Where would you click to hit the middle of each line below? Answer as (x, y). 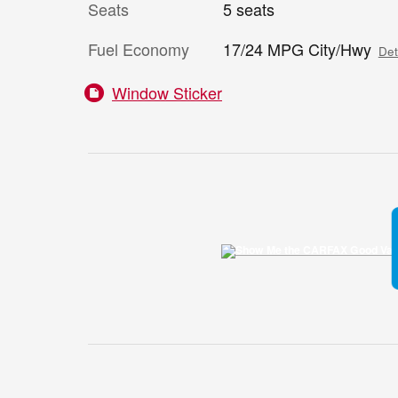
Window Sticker (167, 93)
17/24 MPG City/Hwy (297, 49)
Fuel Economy (139, 49)
